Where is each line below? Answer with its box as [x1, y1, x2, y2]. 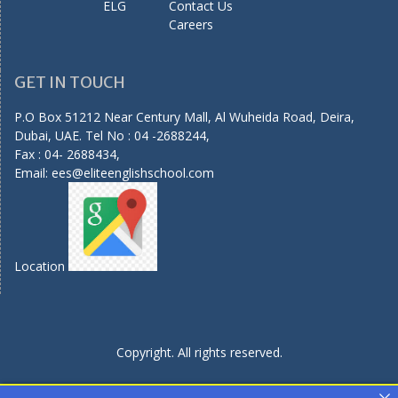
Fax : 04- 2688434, [14, 146, 120, 163]
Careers [169, 16, 213, 34]
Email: [14, 164, 52, 182]
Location [14, 258, 68, 275]
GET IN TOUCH [14, 72, 125, 93]
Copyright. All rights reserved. [115, 344, 283, 362]
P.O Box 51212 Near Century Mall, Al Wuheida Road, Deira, [14, 108, 354, 126]
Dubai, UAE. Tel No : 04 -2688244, [14, 127, 210, 145]
